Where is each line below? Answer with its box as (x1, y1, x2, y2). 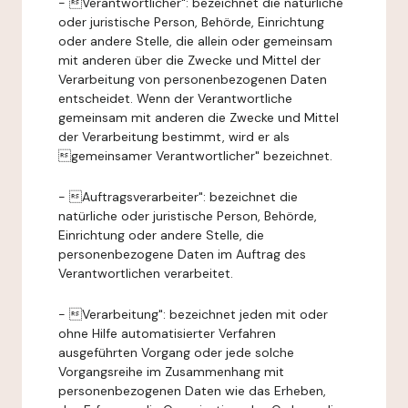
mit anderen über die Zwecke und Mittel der (58, 52, 321, 68)
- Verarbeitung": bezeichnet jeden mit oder (58, 306, 328, 322)
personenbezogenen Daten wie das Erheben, (58, 382, 326, 399)
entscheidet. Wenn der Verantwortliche (58, 90, 292, 107)
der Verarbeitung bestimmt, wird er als (58, 128, 290, 145)
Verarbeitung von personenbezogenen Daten (58, 71, 327, 87)
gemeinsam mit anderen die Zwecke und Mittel (58, 109, 339, 126)
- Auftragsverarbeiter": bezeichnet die (58, 189, 298, 205)
